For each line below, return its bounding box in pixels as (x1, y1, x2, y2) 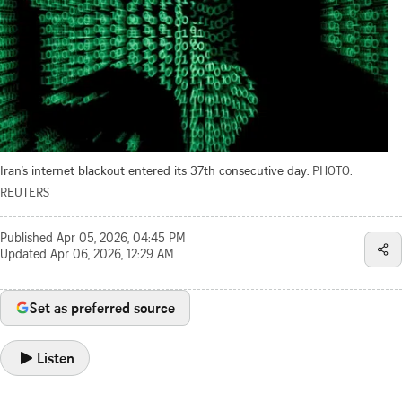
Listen (37, 347, 74, 368)
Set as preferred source (30, 297, 175, 318)
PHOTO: (312, 161, 353, 179)
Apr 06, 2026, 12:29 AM (50, 249, 174, 262)
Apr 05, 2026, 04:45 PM (57, 232, 186, 246)
